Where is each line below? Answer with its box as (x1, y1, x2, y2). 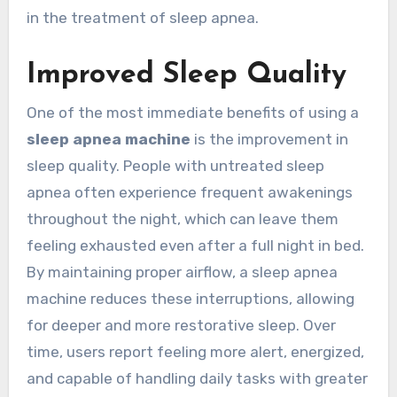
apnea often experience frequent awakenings (26, 183, 353, 202)
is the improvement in (190, 130, 348, 149)
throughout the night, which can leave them (26, 210, 339, 229)
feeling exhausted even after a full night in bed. (26, 237, 364, 255)
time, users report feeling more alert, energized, (26, 343, 364, 362)
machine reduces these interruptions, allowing (26, 290, 354, 308)
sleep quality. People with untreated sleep (26, 157, 324, 175)
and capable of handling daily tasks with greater (26, 370, 368, 388)
